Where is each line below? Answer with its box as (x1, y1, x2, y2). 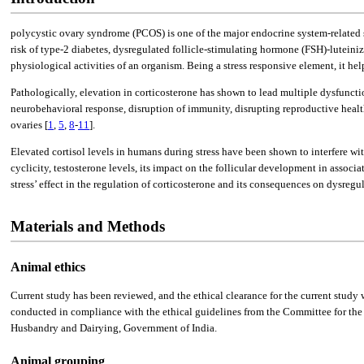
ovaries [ (11, 119, 48, 132)
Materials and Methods (11, 218, 165, 236)
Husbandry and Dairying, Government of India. (11, 322, 217, 335)
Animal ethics (11, 260, 85, 275)
